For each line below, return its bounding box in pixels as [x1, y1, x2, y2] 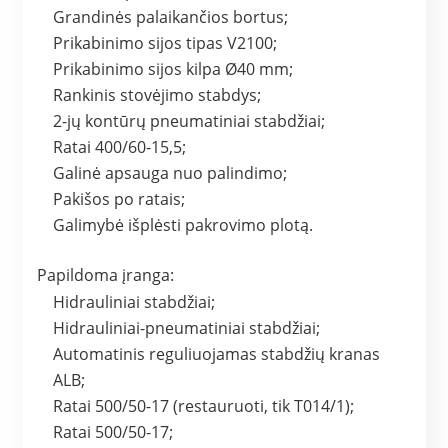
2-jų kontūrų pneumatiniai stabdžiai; [53, 110, 326, 133]
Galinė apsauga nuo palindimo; [53, 162, 288, 185]
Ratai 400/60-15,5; [53, 136, 187, 159]
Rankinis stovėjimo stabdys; [53, 84, 262, 107]
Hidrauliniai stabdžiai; [53, 291, 216, 314]
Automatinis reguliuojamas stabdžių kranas [53, 343, 381, 366]
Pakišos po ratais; [53, 188, 186, 211]
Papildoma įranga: [37, 264, 175, 287]
